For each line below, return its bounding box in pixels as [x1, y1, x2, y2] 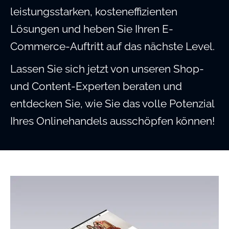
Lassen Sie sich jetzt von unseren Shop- [10, 62, 204, 76]
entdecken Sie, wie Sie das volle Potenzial [10, 97, 214, 110]
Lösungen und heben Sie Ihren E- [10, 22, 173, 36]
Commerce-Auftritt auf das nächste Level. [10, 40, 215, 53]
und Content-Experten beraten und [10, 80, 182, 93]
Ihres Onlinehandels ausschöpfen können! [10, 114, 215, 128]
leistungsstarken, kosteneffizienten [10, 5, 177, 18]
